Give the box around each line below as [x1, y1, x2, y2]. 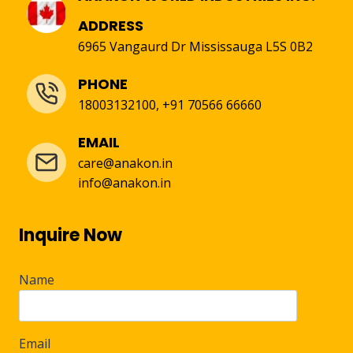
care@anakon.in [78, 154, 173, 173]
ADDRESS [78, 16, 143, 36]
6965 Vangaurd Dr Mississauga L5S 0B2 [78, 38, 313, 56]
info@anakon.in [78, 174, 171, 192]
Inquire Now [19, 223, 122, 248]
